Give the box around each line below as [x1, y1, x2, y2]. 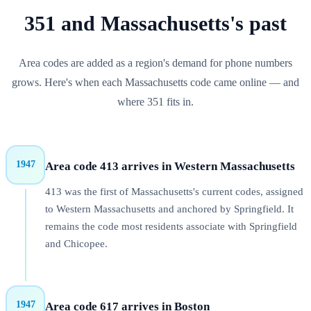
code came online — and [187, 76, 299, 88]
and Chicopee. [45, 238, 108, 250]
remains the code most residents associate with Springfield [45, 221, 297, 233]
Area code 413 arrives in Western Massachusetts [45, 159, 295, 173]
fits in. [164, 95, 194, 108]
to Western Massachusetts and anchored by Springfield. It [45, 203, 294, 215]
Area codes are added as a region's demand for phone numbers [19, 56, 292, 69]
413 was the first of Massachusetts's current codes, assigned [45, 186, 303, 198]
